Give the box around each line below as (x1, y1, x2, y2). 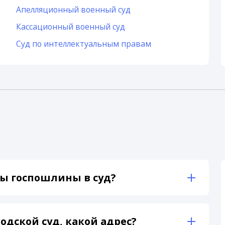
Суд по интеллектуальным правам (16, 38, 151, 49)
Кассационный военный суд (16, 21, 125, 32)
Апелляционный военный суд (16, 4, 131, 15)
